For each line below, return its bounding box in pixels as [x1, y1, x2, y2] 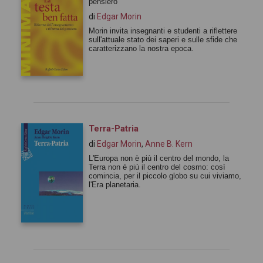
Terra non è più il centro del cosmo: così [89, 163, 225, 171]
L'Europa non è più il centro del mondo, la [89, 154, 229, 163]
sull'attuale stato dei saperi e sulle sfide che [89, 35, 237, 44]
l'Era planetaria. [89, 180, 141, 189]
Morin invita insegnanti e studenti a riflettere [89, 26, 237, 35]
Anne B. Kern [145, 139, 193, 149]
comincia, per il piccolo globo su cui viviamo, [89, 171, 241, 180]
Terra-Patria [89, 123, 139, 134]
